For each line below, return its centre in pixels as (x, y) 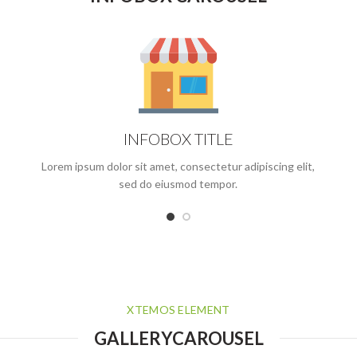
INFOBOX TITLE (178, 138)
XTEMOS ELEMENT (178, 309)
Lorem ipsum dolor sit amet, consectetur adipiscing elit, (178, 166)
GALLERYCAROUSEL (178, 338)
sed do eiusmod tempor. (178, 183)
